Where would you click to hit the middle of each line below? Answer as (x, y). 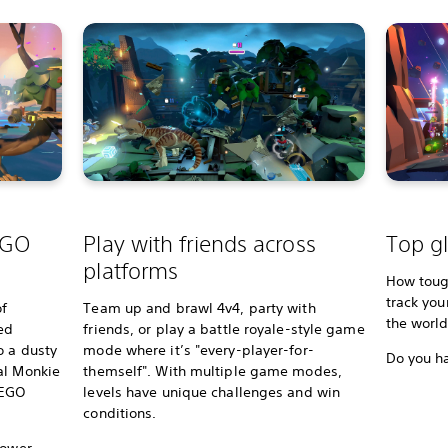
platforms (131, 270)
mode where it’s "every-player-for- (198, 350)
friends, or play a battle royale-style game (224, 329)
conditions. (120, 413)
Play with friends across (199, 243)
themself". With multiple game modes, (212, 371)
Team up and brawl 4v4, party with (199, 308)
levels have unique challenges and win (212, 392)
